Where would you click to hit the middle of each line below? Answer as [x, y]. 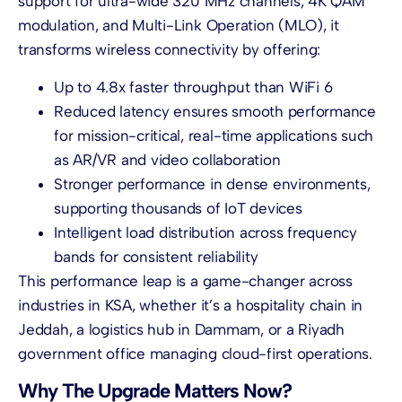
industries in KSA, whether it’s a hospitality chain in [191, 305]
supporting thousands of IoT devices [178, 208]
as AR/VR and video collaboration [167, 159]
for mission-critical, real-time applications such [214, 135]
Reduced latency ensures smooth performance [215, 111]
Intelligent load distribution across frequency [205, 232]
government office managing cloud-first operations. [196, 353]
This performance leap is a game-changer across [185, 280]
